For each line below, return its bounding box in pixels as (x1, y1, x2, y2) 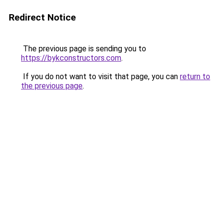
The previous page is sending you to (21, 44, 146, 53)
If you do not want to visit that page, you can (21, 72, 180, 81)
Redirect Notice (9, 12, 76, 23)
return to (180, 72, 210, 81)
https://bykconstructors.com (21, 53, 121, 63)
